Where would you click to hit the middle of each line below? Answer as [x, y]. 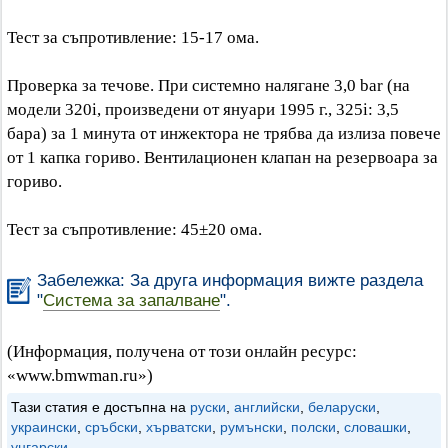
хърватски [179, 427]
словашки [375, 427]
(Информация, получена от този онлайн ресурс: [182, 351]
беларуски [342, 407]
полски [313, 427]
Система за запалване [131, 300]
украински [44, 427]
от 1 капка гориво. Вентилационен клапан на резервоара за [222, 157]
